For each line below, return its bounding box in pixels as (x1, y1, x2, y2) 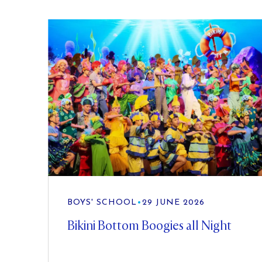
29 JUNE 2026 (142, 198, 205, 207)
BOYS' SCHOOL (67, 198, 137, 207)
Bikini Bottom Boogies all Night (67, 217, 232, 234)
